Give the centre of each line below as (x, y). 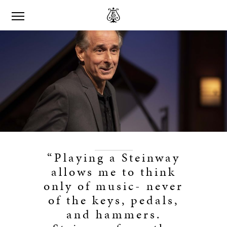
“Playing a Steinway (113, 158)
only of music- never (113, 186)
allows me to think (113, 172)
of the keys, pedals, (113, 200)
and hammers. (113, 214)
